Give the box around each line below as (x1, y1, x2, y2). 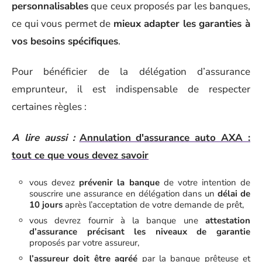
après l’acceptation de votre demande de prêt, (65, 199, 244, 211)
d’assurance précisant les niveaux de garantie (29, 226, 250, 237)
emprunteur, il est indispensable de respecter (12, 82, 250, 96)
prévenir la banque (79, 177, 164, 188)
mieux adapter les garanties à (113, 16, 251, 30)
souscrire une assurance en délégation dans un (29, 188, 218, 199)
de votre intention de (163, 177, 250, 188)
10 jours (29, 199, 65, 211)
